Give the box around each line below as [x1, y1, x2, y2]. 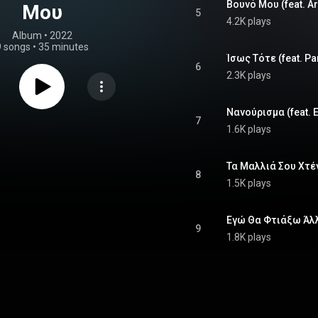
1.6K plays [226, 124, 271, 135]
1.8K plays [226, 231, 271, 243]
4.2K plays [226, 16, 271, 27]
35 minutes [38, 41, 89, 53]
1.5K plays [226, 177, 271, 189]
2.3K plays [226, 70, 271, 81]
